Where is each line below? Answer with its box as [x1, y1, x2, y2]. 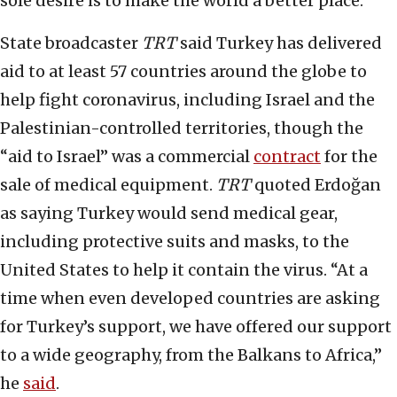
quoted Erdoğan [251, 175, 381, 196]
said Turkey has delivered [176, 33, 382, 54]
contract [253, 146, 321, 167]
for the [321, 146, 378, 167]
